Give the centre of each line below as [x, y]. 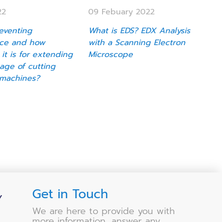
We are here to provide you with [104, 211]
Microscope [111, 54]
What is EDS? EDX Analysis [139, 30]
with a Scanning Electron [137, 42]
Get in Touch [70, 194]
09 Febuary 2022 [122, 12]
